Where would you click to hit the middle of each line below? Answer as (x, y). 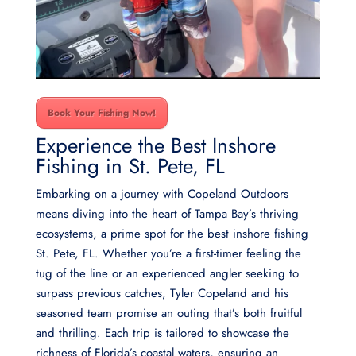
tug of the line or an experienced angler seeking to (167, 273)
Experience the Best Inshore (155, 145)
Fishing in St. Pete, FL (130, 166)
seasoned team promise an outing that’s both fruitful (168, 313)
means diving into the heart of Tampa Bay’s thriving (167, 213)
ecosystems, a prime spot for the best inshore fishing (172, 233)
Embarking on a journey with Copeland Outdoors (162, 193)
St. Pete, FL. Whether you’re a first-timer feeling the (168, 253)
